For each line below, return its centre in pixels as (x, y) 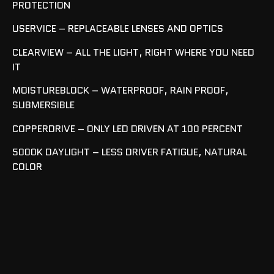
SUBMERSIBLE (43, 105)
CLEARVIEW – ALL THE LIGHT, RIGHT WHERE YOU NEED (133, 52)
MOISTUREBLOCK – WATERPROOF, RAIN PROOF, (120, 91)
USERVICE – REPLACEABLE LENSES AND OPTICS (118, 29)
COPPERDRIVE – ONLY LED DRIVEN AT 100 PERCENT (128, 128)
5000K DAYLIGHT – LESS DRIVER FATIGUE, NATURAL (130, 152)
